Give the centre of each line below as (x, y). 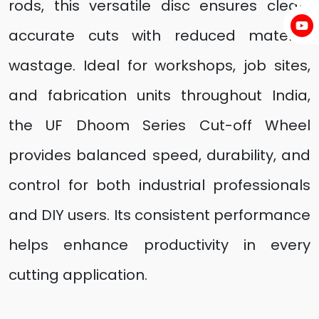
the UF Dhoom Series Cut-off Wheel (159, 125)
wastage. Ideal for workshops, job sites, (159, 66)
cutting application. (78, 275)
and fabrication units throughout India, (159, 95)
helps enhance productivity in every (159, 245)
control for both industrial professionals (159, 185)
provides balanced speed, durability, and (159, 155)
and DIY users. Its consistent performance (159, 215)
